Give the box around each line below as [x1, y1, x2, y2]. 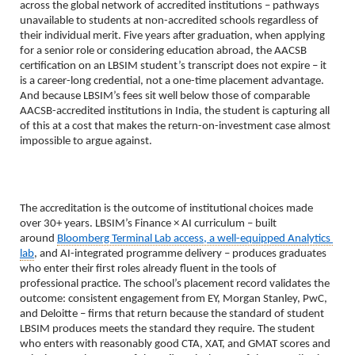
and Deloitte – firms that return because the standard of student [20, 307, 324, 320]
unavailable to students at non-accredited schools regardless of [20, 14, 319, 27]
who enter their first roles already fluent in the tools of [20, 262, 277, 275]
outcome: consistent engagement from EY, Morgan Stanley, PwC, [20, 292, 327, 305]
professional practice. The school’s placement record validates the [20, 277, 330, 290]
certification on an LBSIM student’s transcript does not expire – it [20, 59, 326, 72]
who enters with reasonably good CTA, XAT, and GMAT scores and [20, 338, 330, 350]
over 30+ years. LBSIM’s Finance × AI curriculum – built [20, 217, 277, 230]
